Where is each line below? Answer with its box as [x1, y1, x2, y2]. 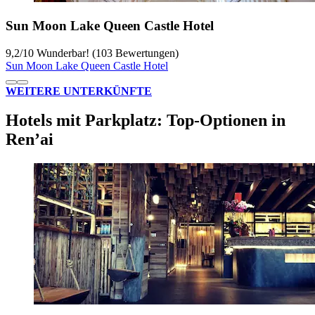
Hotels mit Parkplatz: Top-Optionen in [6, 111, 285, 130]
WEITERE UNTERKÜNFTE [6, 84, 152, 97]
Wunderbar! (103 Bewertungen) [34, 46, 179, 59]
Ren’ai [6, 130, 53, 149]
